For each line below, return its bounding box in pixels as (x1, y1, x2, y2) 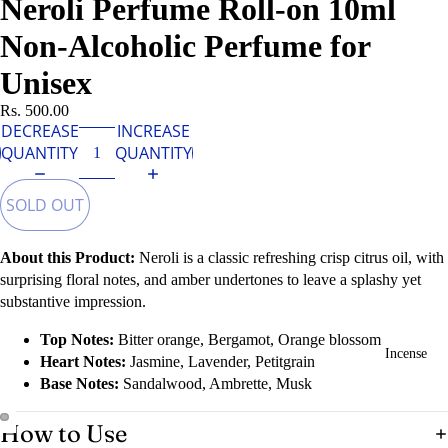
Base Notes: (40, 374, 123, 392)
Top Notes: (40, 330, 114, 348)
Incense (385, 346, 427, 362)
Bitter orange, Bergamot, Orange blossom (114, 330, 381, 348)
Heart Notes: (40, 352, 126, 370)
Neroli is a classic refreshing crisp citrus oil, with (135, 248, 444, 266)
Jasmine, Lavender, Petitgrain (126, 352, 315, 370)
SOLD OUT (6, 193, 84, 216)
